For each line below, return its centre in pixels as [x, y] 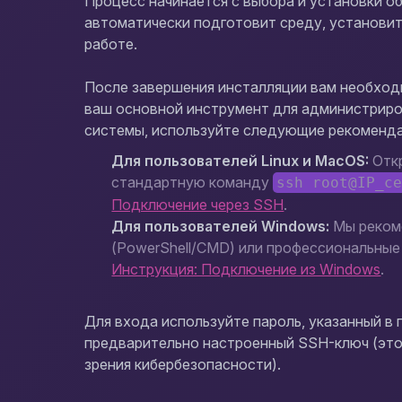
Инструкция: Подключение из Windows [246, 269]
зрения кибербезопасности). [183, 364]
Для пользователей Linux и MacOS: [240, 161]
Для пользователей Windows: [221, 226]
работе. [111, 44]
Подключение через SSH [198, 205]
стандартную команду [192, 182]
